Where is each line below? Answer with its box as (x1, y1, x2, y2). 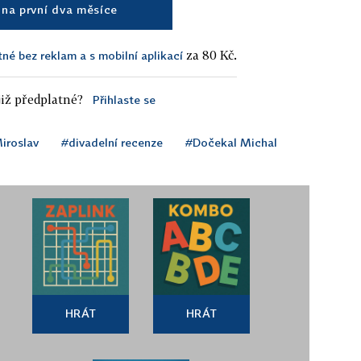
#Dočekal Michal (185, 135, 277, 149)
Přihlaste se (92, 92, 156, 106)
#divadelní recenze (61, 135, 163, 149)
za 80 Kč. (183, 47, 237, 62)
